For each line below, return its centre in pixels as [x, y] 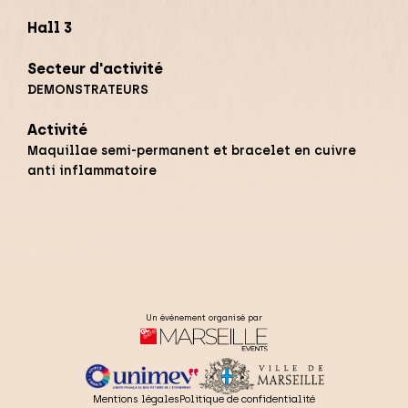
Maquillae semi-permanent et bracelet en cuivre [192, 151]
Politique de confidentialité [247, 399]
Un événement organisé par [204, 317]
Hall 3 [50, 28]
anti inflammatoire [92, 171]
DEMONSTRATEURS [88, 90]
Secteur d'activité [95, 69]
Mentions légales [136, 399]
